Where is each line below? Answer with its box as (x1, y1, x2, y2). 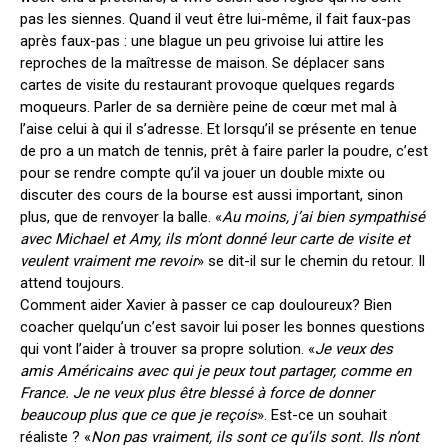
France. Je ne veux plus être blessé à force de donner (20, 384, 374, 402)
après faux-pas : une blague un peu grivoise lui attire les (20, 32, 384, 50)
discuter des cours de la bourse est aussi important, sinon (20, 186, 403, 204)
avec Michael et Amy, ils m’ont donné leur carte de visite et (20, 230, 410, 248)
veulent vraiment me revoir (20, 252, 197, 270)
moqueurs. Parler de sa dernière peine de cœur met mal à (20, 98, 397, 116)
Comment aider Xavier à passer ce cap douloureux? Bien (20, 296, 392, 314)
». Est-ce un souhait (257, 406, 387, 424)
